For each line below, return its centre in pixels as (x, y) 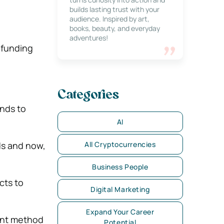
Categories (88, 95)
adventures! (88, 38)
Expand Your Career (120, 212)
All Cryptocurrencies (120, 144)
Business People (120, 167)
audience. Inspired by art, (109, 19)
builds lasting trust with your (114, 9)
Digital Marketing (120, 189)
